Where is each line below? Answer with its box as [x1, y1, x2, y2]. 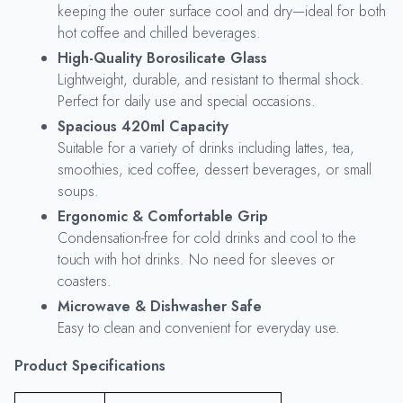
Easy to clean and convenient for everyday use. [58, 317, 340, 338]
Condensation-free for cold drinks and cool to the [58, 227, 356, 248]
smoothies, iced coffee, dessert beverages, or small [58, 158, 372, 180]
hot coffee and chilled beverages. [58, 22, 261, 43]
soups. [58, 180, 99, 201]
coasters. [58, 270, 112, 291]
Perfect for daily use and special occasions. [58, 90, 316, 112]
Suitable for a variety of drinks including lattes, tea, [58, 137, 354, 158]
